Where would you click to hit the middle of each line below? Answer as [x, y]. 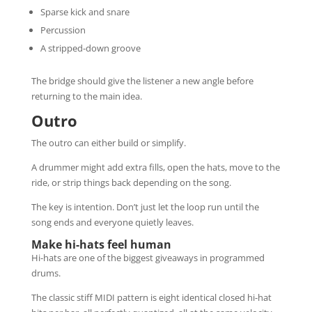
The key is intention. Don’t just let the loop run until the [145, 206]
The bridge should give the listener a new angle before [142, 80]
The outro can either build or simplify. [108, 142]
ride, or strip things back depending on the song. [131, 182]
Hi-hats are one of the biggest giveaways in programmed [148, 257]
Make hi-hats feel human [101, 244]
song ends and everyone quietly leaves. [112, 222]
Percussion [63, 30]
